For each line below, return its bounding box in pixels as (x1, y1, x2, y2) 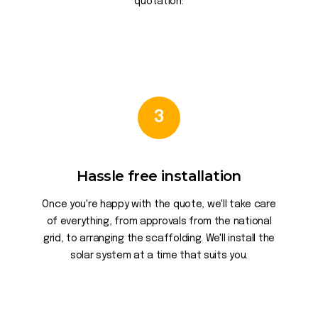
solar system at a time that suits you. (70, 251, 248, 261)
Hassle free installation (77, 168, 241, 185)
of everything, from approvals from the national (46, 216, 272, 226)
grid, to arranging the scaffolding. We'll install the (43, 234, 275, 243)
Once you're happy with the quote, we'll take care (42, 199, 276, 209)
